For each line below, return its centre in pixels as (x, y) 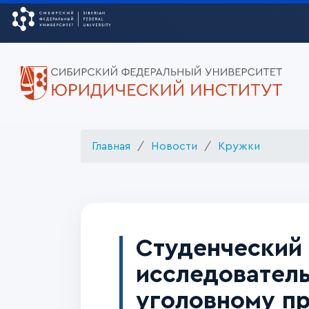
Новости (174, 146)
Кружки (239, 146)
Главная (111, 146)
